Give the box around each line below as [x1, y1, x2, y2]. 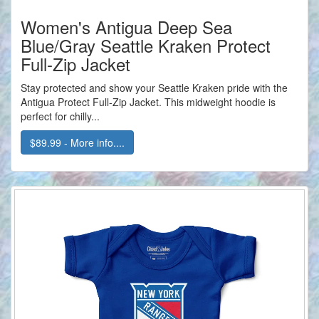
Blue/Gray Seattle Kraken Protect [21, 33, 271, 58]
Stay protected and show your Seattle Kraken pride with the [21, 80, 288, 95]
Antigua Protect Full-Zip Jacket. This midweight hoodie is [21, 95, 276, 110]
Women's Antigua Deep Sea [21, 14, 232, 40]
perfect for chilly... [21, 109, 100, 124]
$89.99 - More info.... [30, 135, 125, 150]
